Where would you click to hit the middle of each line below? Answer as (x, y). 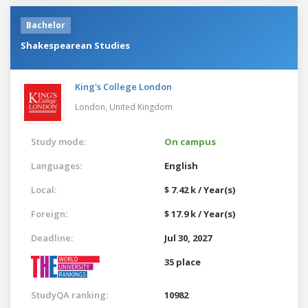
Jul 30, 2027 (188, 238)
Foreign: (49, 213)
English (181, 165)
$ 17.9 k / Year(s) (200, 213)
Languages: (56, 165)
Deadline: (52, 238)
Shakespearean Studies (75, 45)
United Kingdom (141, 107)
